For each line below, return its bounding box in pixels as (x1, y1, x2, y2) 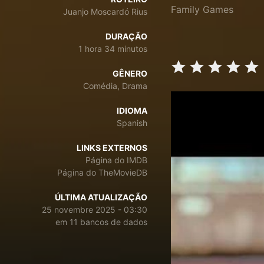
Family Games (171, 4, 233, 15)
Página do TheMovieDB (57, 167, 147, 177)
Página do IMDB (85, 155, 147, 165)
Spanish (117, 118, 147, 128)
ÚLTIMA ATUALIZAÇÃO (55, 192, 147, 202)
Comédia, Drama (83, 81, 147, 91)
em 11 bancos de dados (55, 217, 147, 227)
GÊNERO (113, 68, 147, 78)
